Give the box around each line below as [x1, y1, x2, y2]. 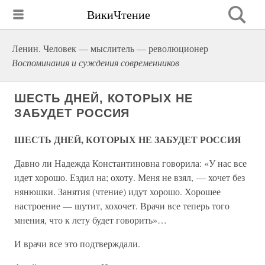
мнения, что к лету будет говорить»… [14, 214, 167, 226]
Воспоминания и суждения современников [12, 56, 179, 69]
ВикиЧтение [87, 6, 150, 22]
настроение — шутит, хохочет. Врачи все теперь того [14, 199, 230, 212]
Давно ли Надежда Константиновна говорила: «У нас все [14, 157, 247, 169]
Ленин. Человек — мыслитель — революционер [12, 42, 208, 54]
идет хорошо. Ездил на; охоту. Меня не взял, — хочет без [14, 171, 245, 183]
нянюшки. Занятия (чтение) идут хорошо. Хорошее [14, 185, 221, 198]
